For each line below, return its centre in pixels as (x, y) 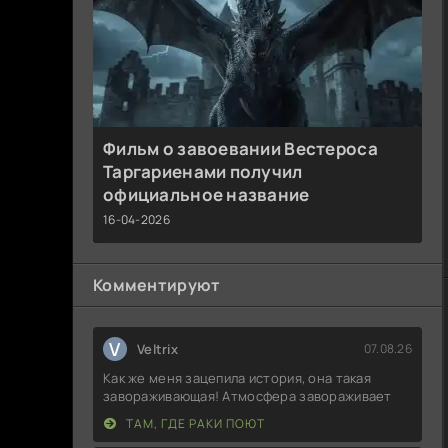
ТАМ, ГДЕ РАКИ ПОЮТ (194, 423)
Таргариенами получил (203, 171)
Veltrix (157, 348)
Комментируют (157, 284)
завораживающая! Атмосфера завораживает (247, 395)
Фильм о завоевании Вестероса (240, 148)
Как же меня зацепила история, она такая (237, 377)
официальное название (206, 194)
